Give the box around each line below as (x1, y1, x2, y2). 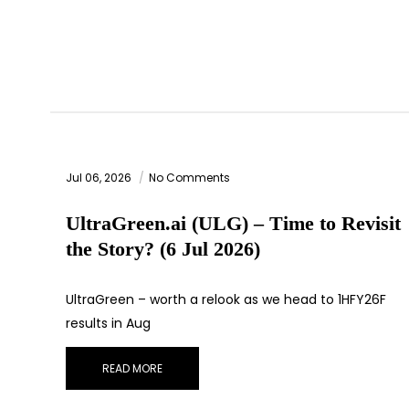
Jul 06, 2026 (66, 170, 134, 186)
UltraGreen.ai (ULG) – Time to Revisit (66, 212, 401, 236)
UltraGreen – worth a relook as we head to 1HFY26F (66, 290, 386, 309)
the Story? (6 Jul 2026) (66, 237, 260, 261)
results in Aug (66, 314, 151, 333)
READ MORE (102, 361, 163, 377)
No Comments (149, 170, 230, 186)
